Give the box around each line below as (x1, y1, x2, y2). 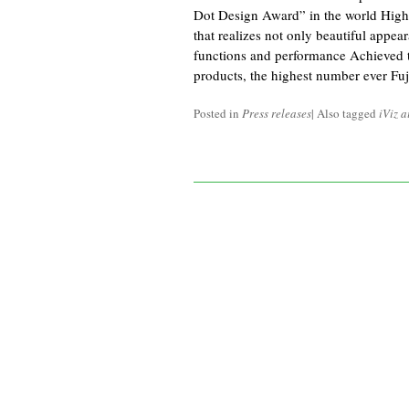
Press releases (242, 105, 311, 121)
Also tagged (317, 105, 379, 121)
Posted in (194, 105, 242, 121)
